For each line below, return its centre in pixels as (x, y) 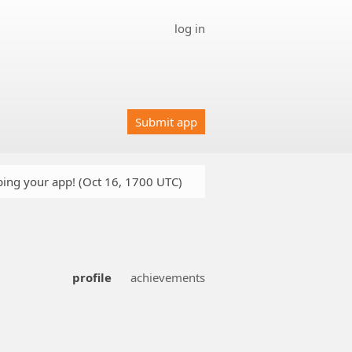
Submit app (166, 122)
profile (92, 278)
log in (190, 28)
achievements (168, 278)
